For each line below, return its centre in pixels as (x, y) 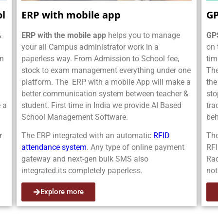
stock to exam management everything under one (106, 70)
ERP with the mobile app (64, 35)
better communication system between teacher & (105, 93)
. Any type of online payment (135, 147)
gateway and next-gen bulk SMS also (85, 159)
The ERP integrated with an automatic (87, 136)
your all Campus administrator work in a (90, 47)
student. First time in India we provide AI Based (101, 105)
